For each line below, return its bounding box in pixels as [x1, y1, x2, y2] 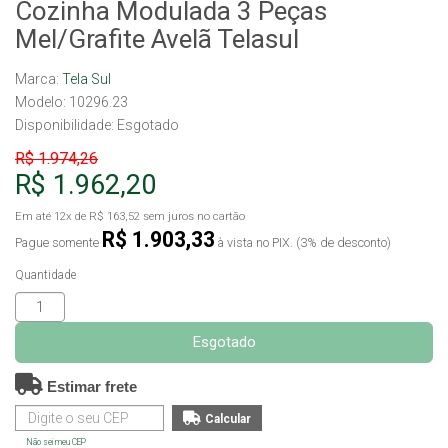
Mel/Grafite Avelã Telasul [15, 24, 299, 54]
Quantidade [15, 268, 76, 282]
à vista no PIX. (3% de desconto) [215, 235, 391, 250]
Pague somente [15, 235, 102, 250]
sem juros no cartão [140, 209, 245, 223]
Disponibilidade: [15, 117, 117, 133]
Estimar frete [43, 378, 137, 395]
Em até [15, 209, 54, 223]
